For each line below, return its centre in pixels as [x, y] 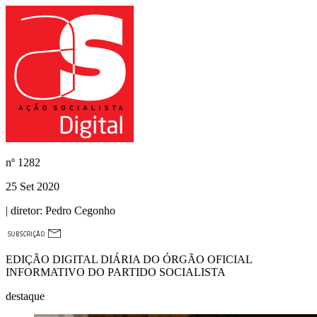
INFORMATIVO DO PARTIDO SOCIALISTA [116, 272]
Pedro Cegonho [79, 211]
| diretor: [24, 211]
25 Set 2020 [33, 186]
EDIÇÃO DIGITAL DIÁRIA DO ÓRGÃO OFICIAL [129, 259]
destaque [25, 296]
